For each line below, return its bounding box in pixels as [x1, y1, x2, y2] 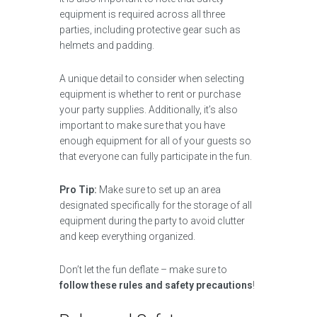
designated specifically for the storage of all [59, 200, 252, 211]
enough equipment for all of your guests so [59, 135, 251, 146]
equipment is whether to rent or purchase [59, 88, 241, 100]
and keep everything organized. [59, 231, 195, 242]
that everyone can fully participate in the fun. [59, 151, 252, 162]
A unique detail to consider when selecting [59, 73, 244, 84]
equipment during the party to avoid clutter [59, 215, 245, 226]
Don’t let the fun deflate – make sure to [59, 264, 227, 275]
